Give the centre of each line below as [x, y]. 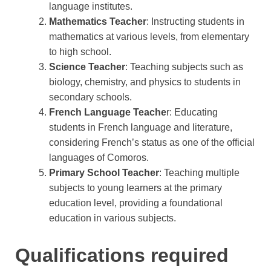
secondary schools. [90, 97]
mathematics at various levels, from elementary [149, 36]
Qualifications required [122, 255]
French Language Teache [108, 112]
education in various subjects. [113, 218]
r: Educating [192, 112]
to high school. [80, 51]
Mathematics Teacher [98, 21]
